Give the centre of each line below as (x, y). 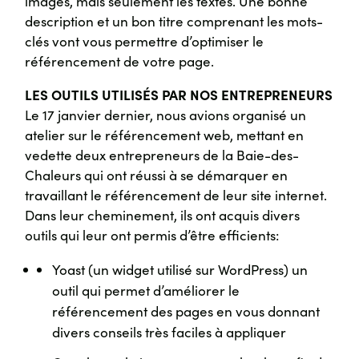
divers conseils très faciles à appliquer (169, 332)
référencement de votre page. (120, 61)
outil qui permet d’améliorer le (146, 290)
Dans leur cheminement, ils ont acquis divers (163, 215)
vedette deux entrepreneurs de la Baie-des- (162, 155)
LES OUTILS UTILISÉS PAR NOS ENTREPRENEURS (179, 95)
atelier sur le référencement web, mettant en (165, 135)
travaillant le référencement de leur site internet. (176, 195)
